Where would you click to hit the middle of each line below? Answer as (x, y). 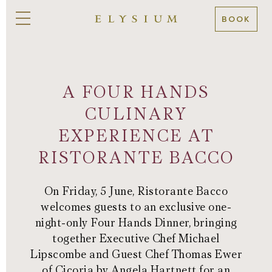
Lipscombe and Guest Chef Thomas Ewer (136, 255)
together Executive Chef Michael (136, 239)
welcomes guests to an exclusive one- (136, 207)
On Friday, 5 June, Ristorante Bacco (136, 192)
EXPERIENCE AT (136, 136)
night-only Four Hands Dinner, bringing (136, 223)
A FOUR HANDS (136, 93)
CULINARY (136, 114)
